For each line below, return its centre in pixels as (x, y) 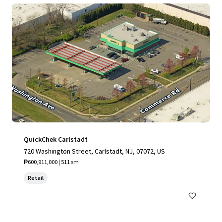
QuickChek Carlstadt (56, 139)
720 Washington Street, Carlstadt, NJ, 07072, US (94, 151)
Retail (36, 178)
